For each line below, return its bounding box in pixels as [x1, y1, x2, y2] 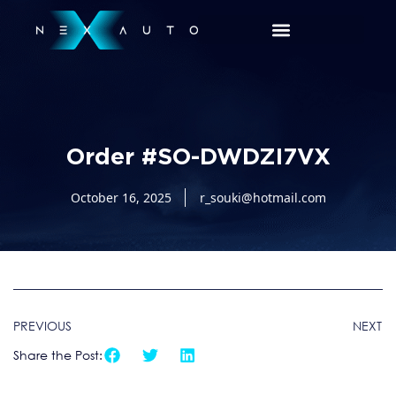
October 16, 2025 [70, 189, 171, 206]
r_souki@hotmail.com [199, 189, 326, 206]
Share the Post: [13, 346, 103, 363]
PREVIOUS [13, 316, 72, 334]
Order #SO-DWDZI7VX [65, 138, 331, 169]
